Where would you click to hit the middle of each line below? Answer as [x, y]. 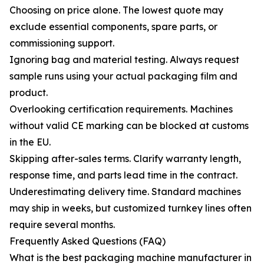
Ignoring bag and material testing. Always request [124, 60]
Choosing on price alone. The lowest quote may [116, 10]
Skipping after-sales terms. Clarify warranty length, [125, 159]
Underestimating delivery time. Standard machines [125, 192]
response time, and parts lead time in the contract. [123, 175]
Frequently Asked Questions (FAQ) [88, 241]
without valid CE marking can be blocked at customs [129, 126]
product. [29, 93]
